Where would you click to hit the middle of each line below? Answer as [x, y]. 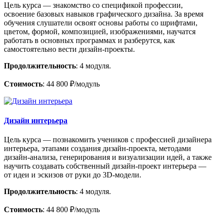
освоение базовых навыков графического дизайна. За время [104, 14]
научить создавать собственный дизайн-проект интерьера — [105, 166]
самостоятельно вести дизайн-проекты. [69, 49]
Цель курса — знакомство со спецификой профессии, [93, 5]
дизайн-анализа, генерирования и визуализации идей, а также [108, 157]
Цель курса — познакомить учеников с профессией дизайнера [108, 140]
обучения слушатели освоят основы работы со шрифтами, [101, 23]
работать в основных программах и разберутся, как [89, 41]
